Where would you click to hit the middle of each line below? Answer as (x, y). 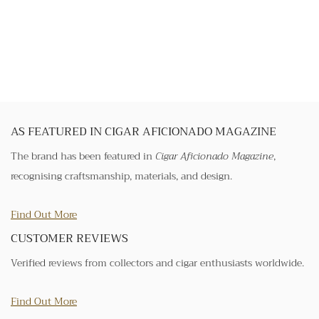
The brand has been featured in (83, 156)
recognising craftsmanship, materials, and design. (121, 176)
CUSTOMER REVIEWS (69, 238)
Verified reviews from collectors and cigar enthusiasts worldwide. (157, 262)
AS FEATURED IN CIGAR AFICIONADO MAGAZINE (143, 131)
